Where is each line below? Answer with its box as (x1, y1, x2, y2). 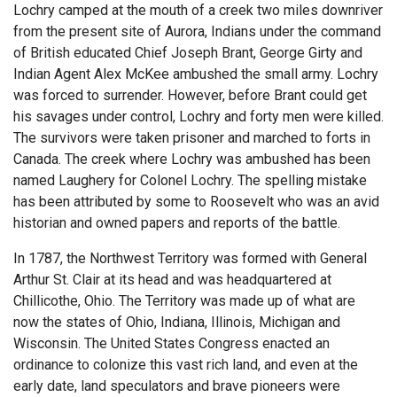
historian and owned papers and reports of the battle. (13, 214, 340, 231)
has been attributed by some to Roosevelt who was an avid (13, 192, 379, 210)
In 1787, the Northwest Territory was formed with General (13, 249, 367, 267)
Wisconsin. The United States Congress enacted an (13, 334, 330, 352)
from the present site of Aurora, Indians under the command (13, 22, 381, 40)
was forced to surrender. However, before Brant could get (13, 86, 367, 104)
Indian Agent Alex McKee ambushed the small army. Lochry (13, 65, 378, 82)
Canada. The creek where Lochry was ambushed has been (13, 150, 370, 167)
